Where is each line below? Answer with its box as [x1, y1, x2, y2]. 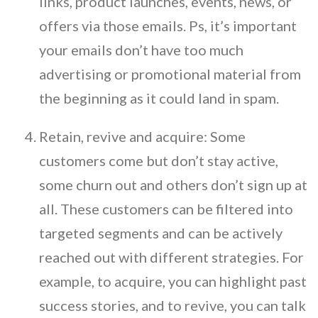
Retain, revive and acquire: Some [39, 127, 246, 145]
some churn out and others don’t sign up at [39, 175, 307, 193]
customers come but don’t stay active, [39, 151, 278, 169]
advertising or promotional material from [39, 65, 301, 82]
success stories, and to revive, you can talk [39, 296, 306, 314]
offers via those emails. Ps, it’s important [39, 16, 300, 34]
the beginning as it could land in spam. [39, 89, 282, 106]
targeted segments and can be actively [39, 224, 283, 241]
